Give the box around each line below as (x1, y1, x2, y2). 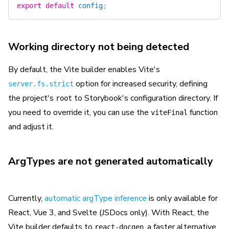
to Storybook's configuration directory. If (72, 93, 218, 104)
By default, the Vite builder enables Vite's (8, 64, 160, 75)
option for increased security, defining (74, 78, 208, 89)
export (17, 2, 41, 10)
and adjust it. (8, 121, 54, 132)
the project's (8, 93, 56, 104)
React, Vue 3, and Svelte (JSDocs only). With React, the (8, 207, 209, 218)
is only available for (147, 193, 218, 204)
